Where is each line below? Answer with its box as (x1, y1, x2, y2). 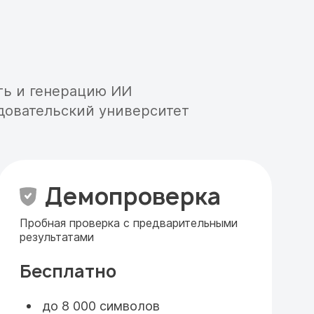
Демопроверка (45, 181, 221, 212)
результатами (20, 230, 94, 244)
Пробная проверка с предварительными (20, 216, 238, 230)
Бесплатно (20, 259, 116, 283)
